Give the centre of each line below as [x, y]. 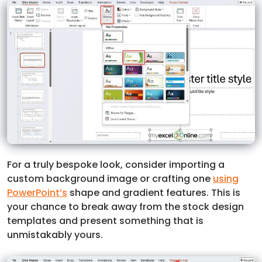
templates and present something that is [105, 220]
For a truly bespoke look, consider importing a [116, 164]
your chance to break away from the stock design [125, 206]
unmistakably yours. [55, 235]
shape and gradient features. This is [154, 192]
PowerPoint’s [37, 192]
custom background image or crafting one [110, 178]
